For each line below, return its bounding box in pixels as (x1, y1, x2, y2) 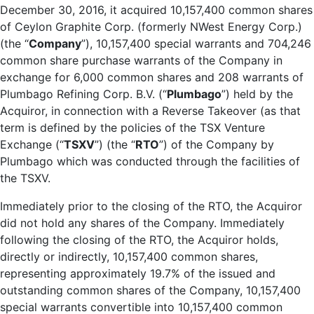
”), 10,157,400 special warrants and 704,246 (81, 36, 311, 50)
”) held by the (221, 86, 293, 101)
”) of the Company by (159, 137, 274, 151)
